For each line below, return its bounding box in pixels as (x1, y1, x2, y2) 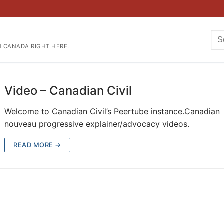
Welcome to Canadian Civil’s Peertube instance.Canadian (4, 106, 220, 116)
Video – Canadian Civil (4, 83, 132, 98)
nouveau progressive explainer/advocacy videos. (4, 118, 190, 129)
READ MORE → (13, 140, 61, 149)
